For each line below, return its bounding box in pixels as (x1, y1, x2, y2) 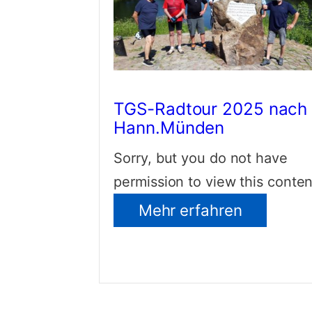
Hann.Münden (114, 117, 225, 139)
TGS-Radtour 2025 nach (114, 98, 308, 120)
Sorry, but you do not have (114, 149, 288, 166)
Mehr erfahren (138, 200, 242, 219)
